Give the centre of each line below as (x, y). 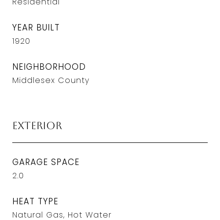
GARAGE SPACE (46, 162)
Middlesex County (51, 80)
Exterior (37, 125)
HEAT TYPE (35, 201)
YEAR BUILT (36, 27)
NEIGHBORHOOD (49, 67)
